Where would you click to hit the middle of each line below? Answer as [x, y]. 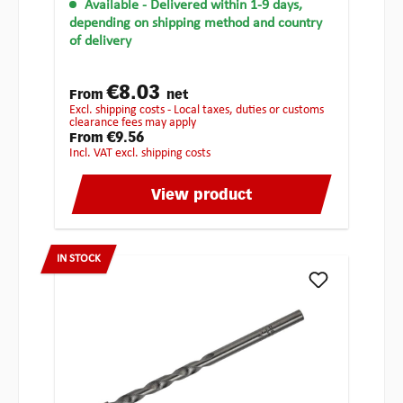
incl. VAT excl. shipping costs [142, 154]
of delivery [100, 42]
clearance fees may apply [133, 123]
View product [201, 197]
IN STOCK [79, 259]
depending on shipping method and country [196, 24]
